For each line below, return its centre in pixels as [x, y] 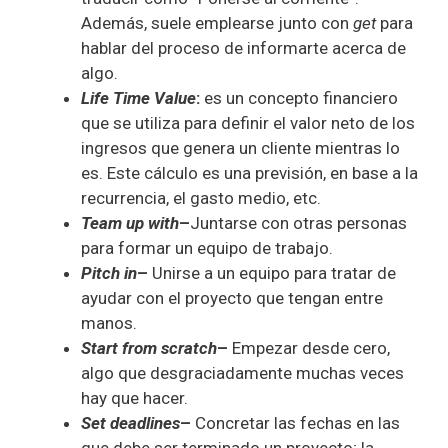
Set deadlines [130, 423]
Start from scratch [149, 348]
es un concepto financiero [299, 98]
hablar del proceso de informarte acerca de [243, 48]
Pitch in [109, 273]
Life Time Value [138, 98]
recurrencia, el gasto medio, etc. [201, 198]
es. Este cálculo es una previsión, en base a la [249, 173]
